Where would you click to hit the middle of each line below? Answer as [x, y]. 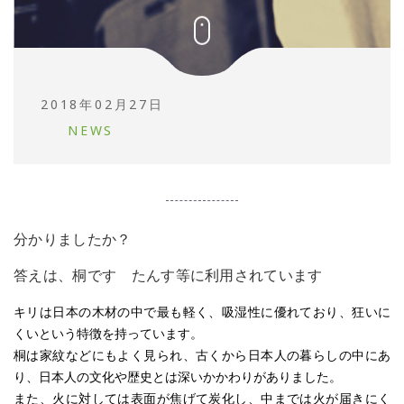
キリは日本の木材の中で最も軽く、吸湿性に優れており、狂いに [202, 312]
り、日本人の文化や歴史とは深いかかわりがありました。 [178, 377]
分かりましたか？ [73, 239]
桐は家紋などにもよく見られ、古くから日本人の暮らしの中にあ [202, 355]
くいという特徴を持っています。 [108, 334]
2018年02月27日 [102, 104]
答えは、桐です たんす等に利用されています [168, 275]
